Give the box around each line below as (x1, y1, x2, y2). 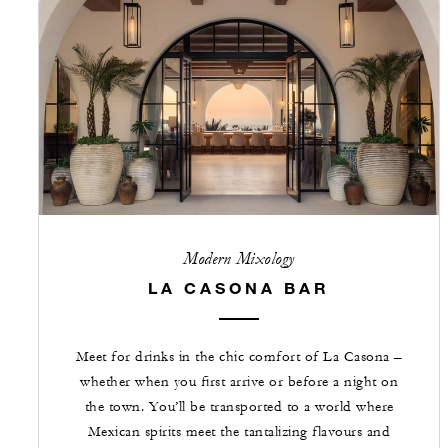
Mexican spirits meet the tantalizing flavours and (87, 422, 391, 441)
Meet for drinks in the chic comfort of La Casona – (75, 347, 403, 366)
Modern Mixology (183, 247, 295, 269)
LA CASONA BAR (148, 277, 330, 297)
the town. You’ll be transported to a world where (84, 397, 394, 416)
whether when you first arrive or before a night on (80, 372, 398, 391)
